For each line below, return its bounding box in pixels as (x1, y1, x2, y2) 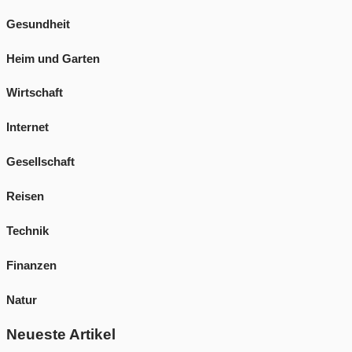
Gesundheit (6, 16, 70, 31)
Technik (6, 224, 49, 238)
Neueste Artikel (6, 326, 115, 343)
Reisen (6, 189, 44, 203)
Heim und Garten (6, 51, 100, 65)
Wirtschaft (6, 86, 63, 100)
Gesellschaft (6, 155, 75, 169)
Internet (6, 120, 49, 134)
